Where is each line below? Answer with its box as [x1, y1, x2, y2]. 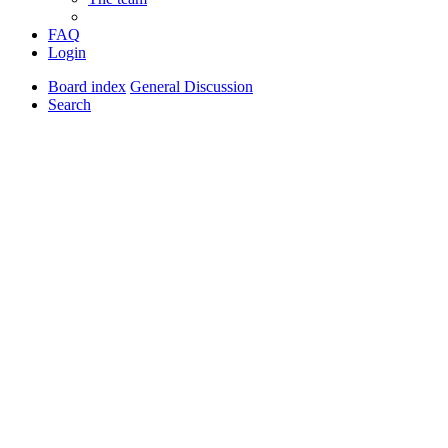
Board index [48, 78, 126, 95]
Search [48, 96, 91, 113]
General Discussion [130, 78, 253, 95]
